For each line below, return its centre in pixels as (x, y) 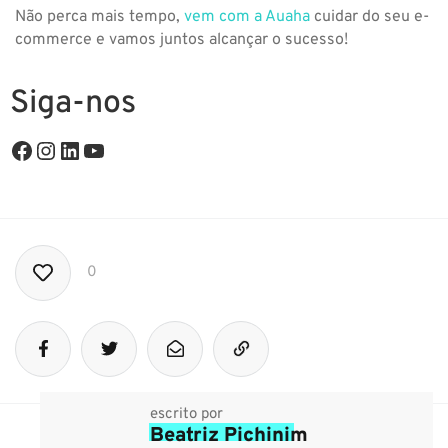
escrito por (186, 414)
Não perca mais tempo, (99, 17)
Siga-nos (73, 103)
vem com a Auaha (247, 17)
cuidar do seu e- (369, 17)
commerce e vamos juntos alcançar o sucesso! (181, 40)
